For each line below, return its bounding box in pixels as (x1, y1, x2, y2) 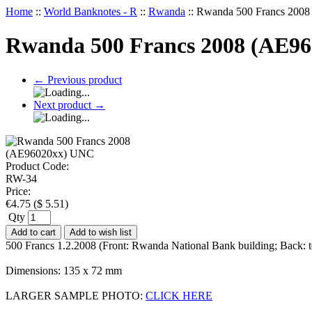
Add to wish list (70, 226, 132, 237)
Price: (6, 185, 31, 197)
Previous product (45, 73, 122, 86)
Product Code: (6, 159, 69, 172)
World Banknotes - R (44, 6, 137, 17)
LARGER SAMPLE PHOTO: (6, 289, 146, 302)
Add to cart (11, 226, 56, 237)
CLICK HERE (146, 289, 212, 302)
